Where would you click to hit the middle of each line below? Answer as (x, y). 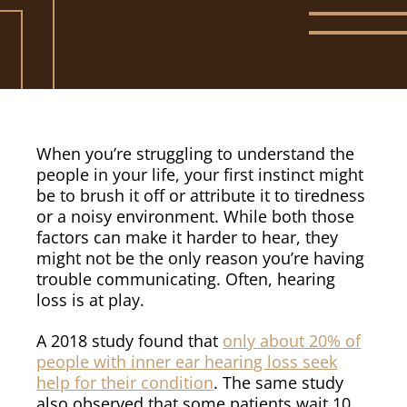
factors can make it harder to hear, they (188, 237)
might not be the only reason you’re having (201, 258)
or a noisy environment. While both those (196, 216)
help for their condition (125, 382)
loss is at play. (91, 300)
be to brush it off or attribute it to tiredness (201, 195)
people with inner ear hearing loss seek (187, 361)
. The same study (279, 382)
